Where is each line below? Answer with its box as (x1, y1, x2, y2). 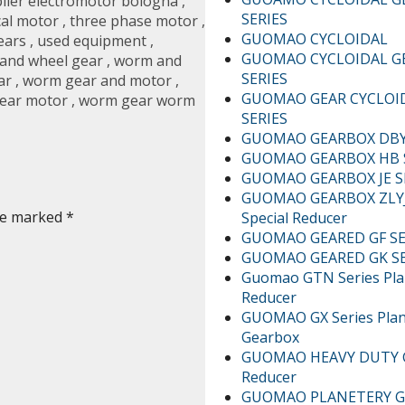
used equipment (37, 31, 146, 52)
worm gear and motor (23, 71, 172, 91)
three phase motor (70, 11, 198, 32)
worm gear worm (79, 90, 195, 111)
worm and (114, 51, 182, 71)
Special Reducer (241, 207, 348, 228)
